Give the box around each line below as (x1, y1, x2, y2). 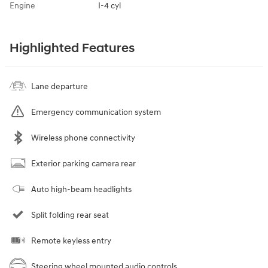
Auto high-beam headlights (31, 184, 132, 195)
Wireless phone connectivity (31, 133, 135, 144)
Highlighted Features (10, 41, 135, 57)
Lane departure (31, 81, 88, 92)
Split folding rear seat (31, 210, 109, 221)
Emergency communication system (31, 107, 161, 118)
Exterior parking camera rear (31, 159, 136, 169)
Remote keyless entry (31, 236, 111, 246)
